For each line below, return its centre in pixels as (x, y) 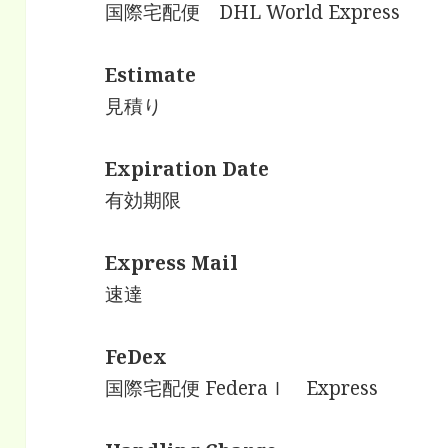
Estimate (151, 74)
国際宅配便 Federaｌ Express (242, 387)
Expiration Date (187, 168)
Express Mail (172, 262)
